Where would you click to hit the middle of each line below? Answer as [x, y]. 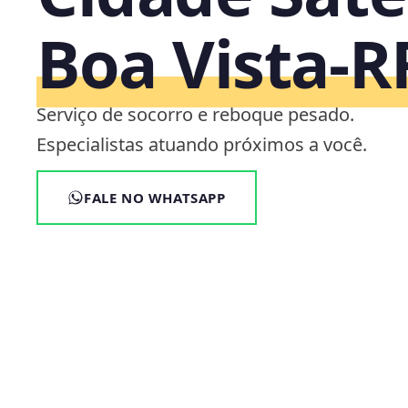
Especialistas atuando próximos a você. [202, 144]
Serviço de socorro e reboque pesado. [195, 114]
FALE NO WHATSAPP [155, 198]
